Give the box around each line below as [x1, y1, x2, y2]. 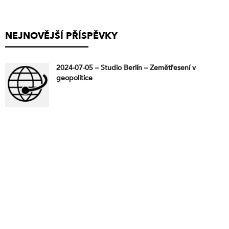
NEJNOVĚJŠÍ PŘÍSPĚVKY [5, 29, 118, 42]
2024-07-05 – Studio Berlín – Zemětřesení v [56, 62, 196, 73]
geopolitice [56, 73, 93, 83]
